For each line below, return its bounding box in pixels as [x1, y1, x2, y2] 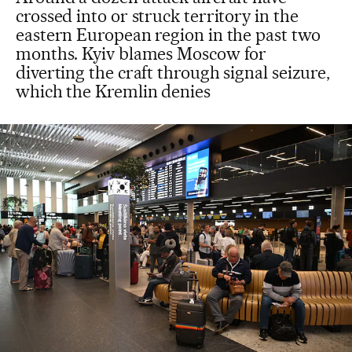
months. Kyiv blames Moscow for [16, 43, 267, 64]
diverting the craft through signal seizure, [16, 62, 331, 82]
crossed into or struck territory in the [16, 5, 299, 26]
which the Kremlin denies [16, 81, 211, 101]
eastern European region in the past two [16, 24, 321, 45]
